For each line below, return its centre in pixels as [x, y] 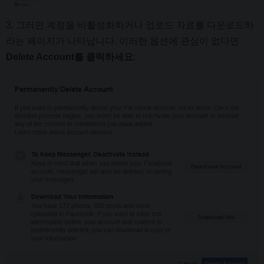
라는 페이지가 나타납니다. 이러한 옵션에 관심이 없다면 [123, 41]
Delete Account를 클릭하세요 [70, 57]
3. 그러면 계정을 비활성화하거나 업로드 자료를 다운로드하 [130, 25]
